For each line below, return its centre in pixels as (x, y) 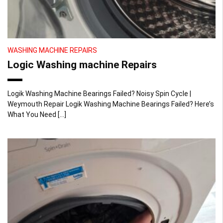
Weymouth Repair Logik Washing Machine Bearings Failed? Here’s (111, 104)
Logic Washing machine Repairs (82, 64)
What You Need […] (37, 114)
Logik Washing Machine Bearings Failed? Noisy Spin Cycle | (99, 93)
